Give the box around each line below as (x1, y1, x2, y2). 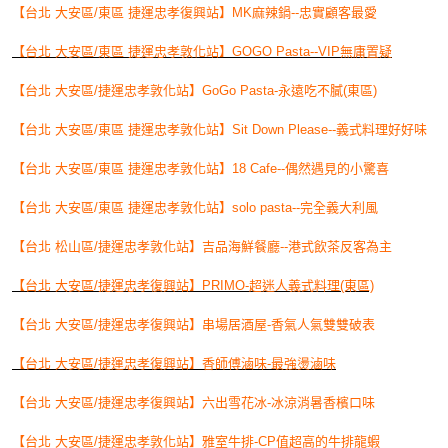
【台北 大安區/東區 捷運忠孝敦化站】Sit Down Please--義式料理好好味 (12, 121, 427, 137)
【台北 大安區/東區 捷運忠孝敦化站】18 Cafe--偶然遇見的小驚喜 (12, 160, 389, 176)
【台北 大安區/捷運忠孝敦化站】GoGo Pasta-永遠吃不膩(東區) (12, 82, 377, 98)
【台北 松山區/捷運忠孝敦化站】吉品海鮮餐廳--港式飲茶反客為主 (12, 238, 392, 254)
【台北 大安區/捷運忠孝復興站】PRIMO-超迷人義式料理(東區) (12, 277, 374, 293)
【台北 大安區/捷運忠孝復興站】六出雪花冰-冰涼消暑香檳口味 (12, 394, 375, 410)
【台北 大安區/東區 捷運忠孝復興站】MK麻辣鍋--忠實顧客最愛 (12, 4, 377, 20)
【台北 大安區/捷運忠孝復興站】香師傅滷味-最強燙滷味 (12, 355, 336, 371)
